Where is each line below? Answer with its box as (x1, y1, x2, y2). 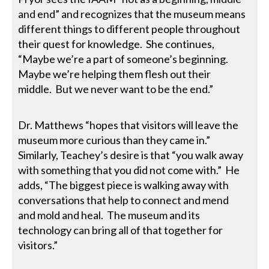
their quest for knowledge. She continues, (18, 37, 215, 50)
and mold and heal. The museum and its (18, 208, 201, 222)
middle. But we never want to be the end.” (18, 82, 214, 95)
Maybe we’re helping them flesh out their (18, 67, 211, 80)
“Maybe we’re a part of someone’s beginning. (18, 52, 231, 65)
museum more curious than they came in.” (18, 133, 213, 147)
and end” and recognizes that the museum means (18, 7, 246, 20)
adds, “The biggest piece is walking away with (18, 178, 229, 192)
